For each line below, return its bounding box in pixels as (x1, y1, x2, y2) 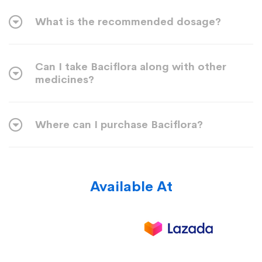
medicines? (35, 73, 94, 87)
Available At (89, 178, 173, 196)
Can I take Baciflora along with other (35, 60, 226, 74)
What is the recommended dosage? (35, 15, 221, 29)
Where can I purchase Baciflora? (35, 118, 203, 132)
